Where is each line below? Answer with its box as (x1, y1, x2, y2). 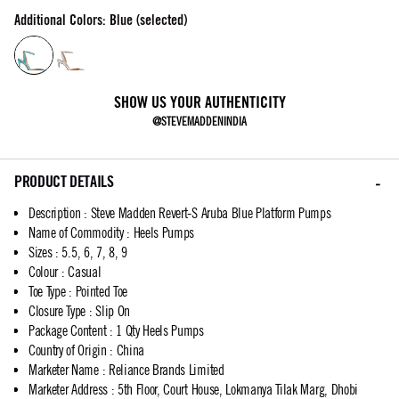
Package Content (28, 322, 107, 339)
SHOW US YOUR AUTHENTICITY (113, 93, 286, 112)
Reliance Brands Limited (108, 362, 224, 379)
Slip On (95, 303, 130, 320)
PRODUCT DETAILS (14, 172, 114, 191)
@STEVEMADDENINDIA (152, 115, 247, 129)
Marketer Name (28, 362, 99, 379)
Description (28, 205, 81, 222)
